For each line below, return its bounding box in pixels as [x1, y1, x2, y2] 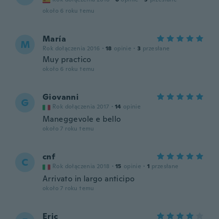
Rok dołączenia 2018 [52, 162, 110, 170]
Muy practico [43, 54, 91, 65]
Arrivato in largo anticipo [43, 174, 135, 184]
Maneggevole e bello [43, 114, 121, 124]
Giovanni [43, 92, 79, 102]
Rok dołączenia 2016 [43, 44, 100, 52]
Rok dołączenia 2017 [52, 103, 109, 110]
